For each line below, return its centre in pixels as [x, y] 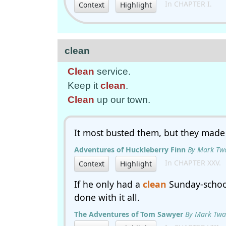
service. [112, 71]
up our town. [122, 100]
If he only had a [108, 184]
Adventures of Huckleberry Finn [130, 150]
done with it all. [107, 197]
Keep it [84, 86]
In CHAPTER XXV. [190, 163]
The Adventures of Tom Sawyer [129, 214]
